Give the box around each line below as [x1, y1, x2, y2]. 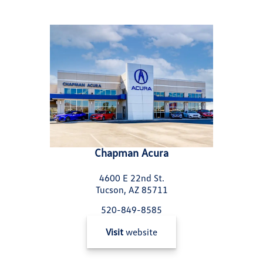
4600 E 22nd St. [99, 171, 164, 184]
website [123, 225, 157, 238]
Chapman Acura [95, 145, 168, 159]
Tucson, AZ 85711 [95, 183, 168, 195]
